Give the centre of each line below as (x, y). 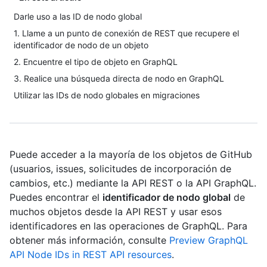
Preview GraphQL (209, 240)
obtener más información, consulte (89, 240)
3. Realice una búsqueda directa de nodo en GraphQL (119, 78)
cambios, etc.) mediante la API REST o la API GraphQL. (133, 183)
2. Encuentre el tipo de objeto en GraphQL (96, 62)
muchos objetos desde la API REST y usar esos (116, 212)
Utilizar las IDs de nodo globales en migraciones (107, 95)
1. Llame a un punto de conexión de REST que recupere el (126, 33)
